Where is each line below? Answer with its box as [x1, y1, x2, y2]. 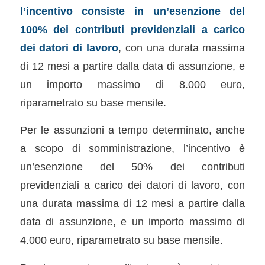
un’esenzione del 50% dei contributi [20, 160, 245, 173]
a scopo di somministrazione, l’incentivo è [20, 142, 245, 155]
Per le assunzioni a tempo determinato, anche [20, 124, 245, 137]
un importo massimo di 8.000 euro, [20, 77, 245, 91]
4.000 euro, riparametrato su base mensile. [20, 234, 223, 247]
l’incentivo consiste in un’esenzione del [20, 4, 245, 17]
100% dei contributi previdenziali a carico [20, 22, 245, 35]
